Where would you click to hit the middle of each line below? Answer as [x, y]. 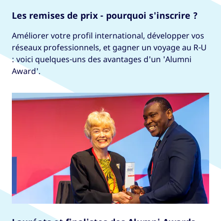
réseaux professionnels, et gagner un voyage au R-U [109, 47]
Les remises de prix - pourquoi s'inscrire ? [105, 15]
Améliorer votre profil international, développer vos [108, 35]
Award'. [26, 71]
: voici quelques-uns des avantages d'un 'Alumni [102, 59]
